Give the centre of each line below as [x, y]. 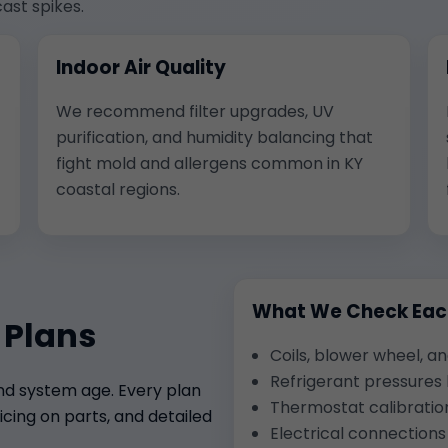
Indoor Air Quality [140, 67]
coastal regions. [117, 189]
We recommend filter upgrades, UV [194, 111]
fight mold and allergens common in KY [209, 163]
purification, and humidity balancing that [214, 137]
